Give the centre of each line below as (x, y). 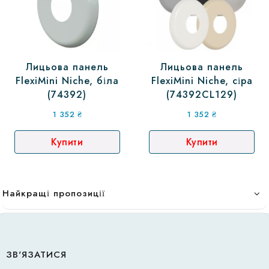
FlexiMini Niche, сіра (202, 80)
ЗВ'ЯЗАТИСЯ (36, 255)
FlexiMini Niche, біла (67, 80)
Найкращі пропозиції (54, 193)
